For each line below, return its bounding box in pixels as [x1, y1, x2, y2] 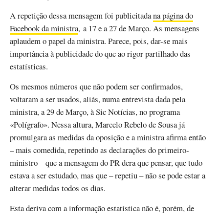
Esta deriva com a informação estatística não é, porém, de [10, 202, 194, 214]
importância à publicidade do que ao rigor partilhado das [10, 47, 191, 59]
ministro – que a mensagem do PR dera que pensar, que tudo [10, 156, 202, 168]
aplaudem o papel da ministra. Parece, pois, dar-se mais [10, 35, 188, 46]
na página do [153, 9, 193, 21]
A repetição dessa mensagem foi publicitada [10, 9, 153, 21]
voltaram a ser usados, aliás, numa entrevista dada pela [10, 93, 185, 105]
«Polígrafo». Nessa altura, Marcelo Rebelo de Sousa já [10, 118, 185, 130]
